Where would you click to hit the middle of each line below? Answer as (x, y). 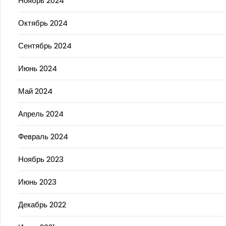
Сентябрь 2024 (45, 46)
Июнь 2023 (37, 182)
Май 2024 (35, 91)
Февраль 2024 (43, 136)
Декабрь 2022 (42, 205)
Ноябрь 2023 (41, 159)
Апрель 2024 (41, 114)
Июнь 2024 (38, 68)
